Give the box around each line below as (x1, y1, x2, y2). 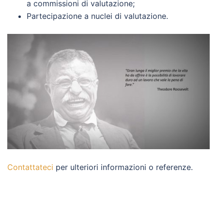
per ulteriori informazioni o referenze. (53, 162, 193, 172)
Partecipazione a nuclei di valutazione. (27, 11, 168, 21)
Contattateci (7, 162, 53, 172)
